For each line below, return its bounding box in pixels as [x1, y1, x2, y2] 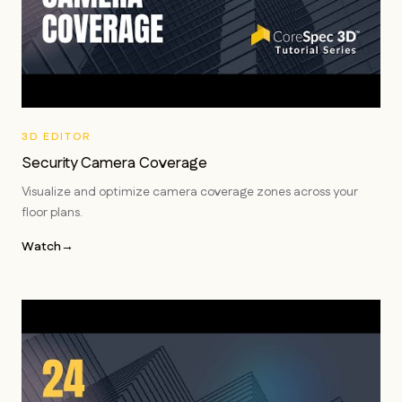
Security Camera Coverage [22, 153, 207, 174]
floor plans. [22, 204, 83, 222]
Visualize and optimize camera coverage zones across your [22, 183, 358, 201]
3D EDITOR [22, 129, 92, 144]
